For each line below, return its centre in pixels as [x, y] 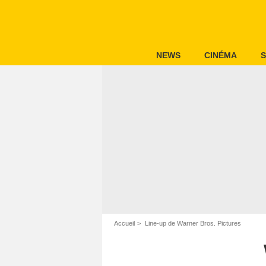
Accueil [124, 223]
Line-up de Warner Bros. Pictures [192, 223]
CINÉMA [221, 55]
